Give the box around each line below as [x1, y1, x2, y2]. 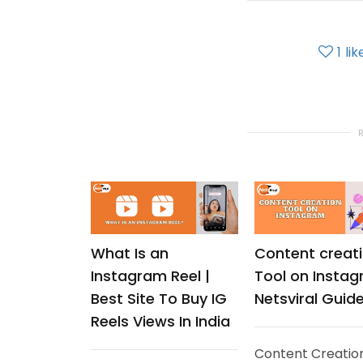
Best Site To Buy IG [91, 288, 227, 309]
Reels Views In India [91, 310, 230, 331]
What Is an [91, 242, 169, 263]
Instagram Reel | [91, 265, 210, 286]
